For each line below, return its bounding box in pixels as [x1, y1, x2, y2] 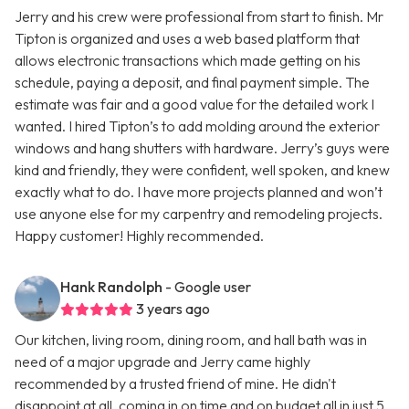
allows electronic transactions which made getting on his [15, 51, 361, 70]
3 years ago [136, 299, 210, 319]
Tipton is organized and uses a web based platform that [15, 29, 360, 48]
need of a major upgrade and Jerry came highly [15, 352, 310, 372]
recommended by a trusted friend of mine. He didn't [15, 374, 336, 393]
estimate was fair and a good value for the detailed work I [15, 95, 374, 114]
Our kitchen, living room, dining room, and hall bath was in [15, 330, 367, 350]
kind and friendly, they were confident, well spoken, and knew [15, 161, 390, 180]
